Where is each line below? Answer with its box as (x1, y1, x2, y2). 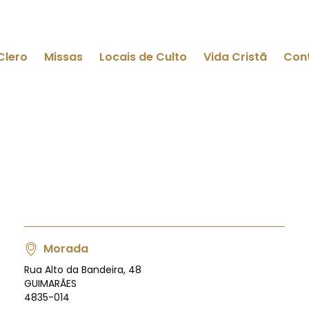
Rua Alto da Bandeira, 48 (23, 263, 141, 277)
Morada (43, 241, 88, 257)
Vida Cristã (203, 49, 267, 65)
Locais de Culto (99, 49, 187, 65)
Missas (44, 49, 83, 65)
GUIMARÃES (23, 277, 77, 290)
